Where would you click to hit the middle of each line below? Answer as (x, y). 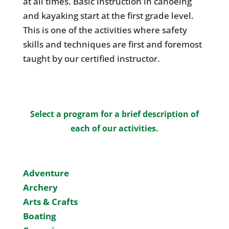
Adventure (46, 173)
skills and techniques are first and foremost (112, 44)
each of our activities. (114, 128)
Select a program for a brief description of (114, 114)
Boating (39, 216)
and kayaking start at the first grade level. (108, 16)
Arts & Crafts (50, 202)
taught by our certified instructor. (91, 59)
